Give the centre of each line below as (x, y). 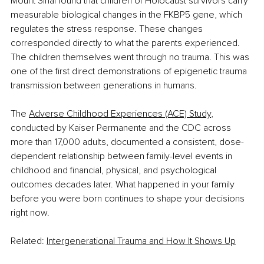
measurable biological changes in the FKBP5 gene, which (128, 15)
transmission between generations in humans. (104, 86)
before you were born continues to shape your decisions (129, 199)
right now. (30, 213)
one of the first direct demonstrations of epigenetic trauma (130, 72)
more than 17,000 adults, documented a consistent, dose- (127, 142)
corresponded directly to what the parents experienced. (126, 43)
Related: (29, 241)
